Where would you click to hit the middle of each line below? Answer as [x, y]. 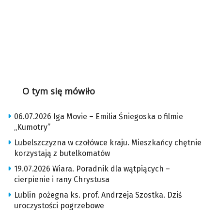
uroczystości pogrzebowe [59, 206]
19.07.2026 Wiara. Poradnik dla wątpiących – [92, 169]
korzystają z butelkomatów [62, 154]
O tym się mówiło [58, 91]
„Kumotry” [32, 127]
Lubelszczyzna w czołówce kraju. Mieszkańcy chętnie [108, 143]
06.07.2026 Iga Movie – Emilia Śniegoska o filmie [99, 117]
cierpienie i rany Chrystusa [62, 180]
